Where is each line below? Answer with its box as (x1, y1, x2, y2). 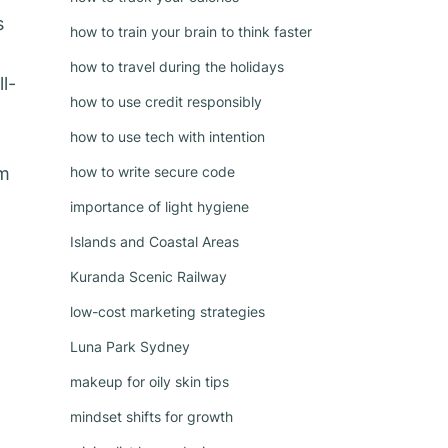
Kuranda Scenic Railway (70, 268, 227, 285)
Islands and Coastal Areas (70, 233, 239, 250)
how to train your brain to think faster (70, 23, 312, 40)
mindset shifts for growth (70, 408, 233, 425)
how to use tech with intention (70, 128, 265, 145)
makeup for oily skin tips (70, 373, 229, 390)
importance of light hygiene (70, 198, 249, 215)
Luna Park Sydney (70, 338, 190, 355)
